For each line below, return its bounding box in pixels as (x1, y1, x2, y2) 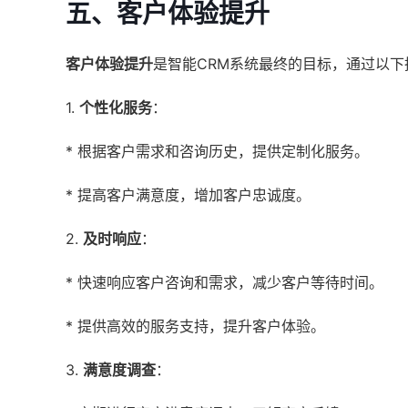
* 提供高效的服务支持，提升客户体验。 (66, 317, 325, 335)
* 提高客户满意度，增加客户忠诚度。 (66, 186, 311, 204)
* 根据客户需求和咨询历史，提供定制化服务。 (66, 142, 369, 160)
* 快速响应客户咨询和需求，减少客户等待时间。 (66, 273, 383, 291)
